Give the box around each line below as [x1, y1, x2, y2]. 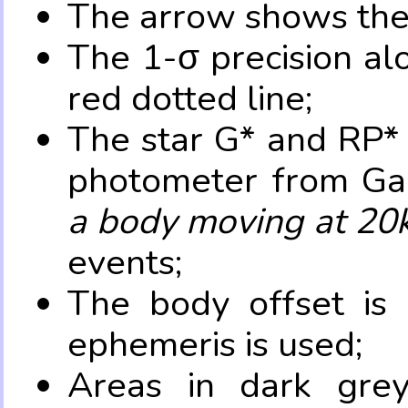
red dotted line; [67, 74, 312, 123]
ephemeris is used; [67, 320, 362, 369]
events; [67, 238, 182, 287]
